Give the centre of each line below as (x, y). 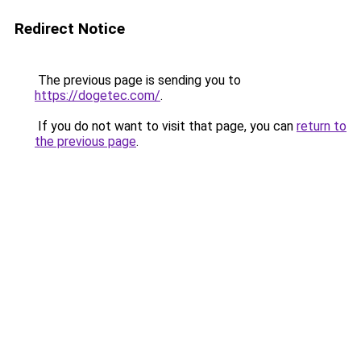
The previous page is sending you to (138, 80)
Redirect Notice (70, 29)
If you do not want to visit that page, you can (166, 126)
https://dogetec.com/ (98, 95)
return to (322, 126)
